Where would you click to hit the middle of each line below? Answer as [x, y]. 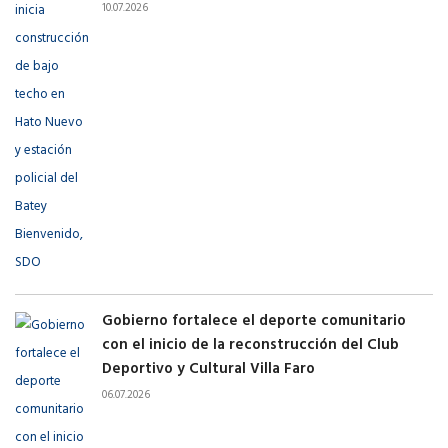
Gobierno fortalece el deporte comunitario [254, 321]
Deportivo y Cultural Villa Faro [208, 369]
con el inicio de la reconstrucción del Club [250, 345]
